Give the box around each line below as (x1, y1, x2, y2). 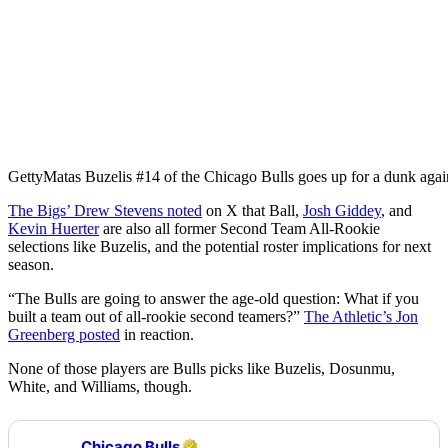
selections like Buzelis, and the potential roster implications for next (8, 237, 431, 255)
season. (8, 255, 54, 273)
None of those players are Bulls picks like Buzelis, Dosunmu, (8, 359, 395, 377)
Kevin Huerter (8, 219, 99, 237)
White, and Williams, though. (8, 377, 192, 395)
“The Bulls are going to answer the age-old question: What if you (8, 289, 419, 307)
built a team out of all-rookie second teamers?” (8, 307, 304, 325)
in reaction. (120, 325, 194, 343)
